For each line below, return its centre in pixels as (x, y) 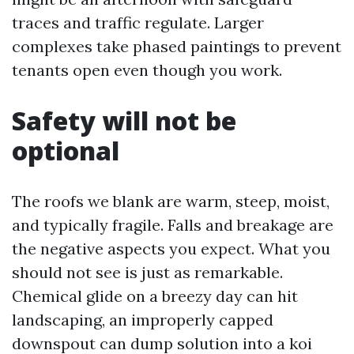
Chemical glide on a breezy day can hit (155, 296)
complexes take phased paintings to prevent (177, 46)
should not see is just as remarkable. (147, 272)
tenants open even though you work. (147, 70)
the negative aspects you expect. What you (171, 249)
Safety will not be (124, 121)
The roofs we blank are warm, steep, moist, (171, 201)
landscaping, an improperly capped (143, 320)
